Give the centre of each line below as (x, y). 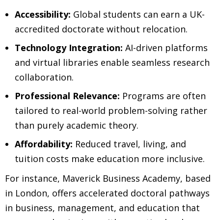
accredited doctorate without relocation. (101, 29)
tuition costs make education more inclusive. (110, 158)
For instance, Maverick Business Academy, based (108, 178)
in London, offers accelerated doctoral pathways (107, 193)
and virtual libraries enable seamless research (112, 62)
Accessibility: (43, 14)
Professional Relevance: (67, 96)
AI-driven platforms (165, 47)
